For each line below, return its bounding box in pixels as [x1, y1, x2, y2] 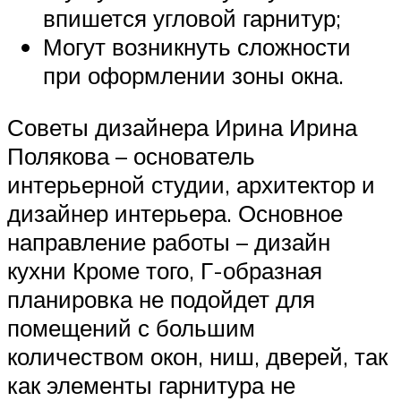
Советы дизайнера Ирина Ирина [7, 112, 357, 141]
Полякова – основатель [7, 141, 255, 170]
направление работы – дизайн [7, 226, 330, 256]
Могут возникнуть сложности [43, 32, 351, 62]
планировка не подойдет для [7, 284, 315, 313]
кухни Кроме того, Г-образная [7, 255, 322, 285]
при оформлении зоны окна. [43, 61, 344, 90]
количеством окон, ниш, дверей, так [7, 341, 388, 371]
